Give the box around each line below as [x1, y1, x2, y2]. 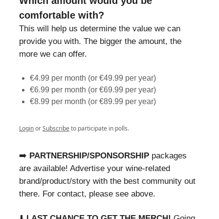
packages [152, 151, 187, 160]
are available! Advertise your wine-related [19, 163, 170, 173]
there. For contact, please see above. [19, 189, 155, 198]
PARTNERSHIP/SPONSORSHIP [29, 151, 152, 160]
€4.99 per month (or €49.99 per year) [30, 73, 156, 82]
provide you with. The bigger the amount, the [19, 36, 181, 46]
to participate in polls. [69, 124, 129, 132]
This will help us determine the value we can [19, 23, 180, 33]
